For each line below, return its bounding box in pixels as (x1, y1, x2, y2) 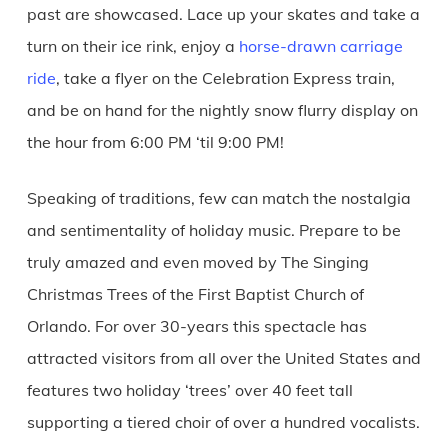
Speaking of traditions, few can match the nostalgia (26, 187, 411, 208)
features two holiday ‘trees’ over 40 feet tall (26, 379, 353, 400)
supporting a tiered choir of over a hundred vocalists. (26, 411, 420, 432)
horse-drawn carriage (238, 35, 403, 56)
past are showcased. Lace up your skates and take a (26, 3, 420, 24)
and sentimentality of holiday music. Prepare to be (26, 219, 401, 240)
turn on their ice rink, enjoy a (26, 35, 239, 56)
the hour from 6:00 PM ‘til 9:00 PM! (26, 131, 284, 152)
